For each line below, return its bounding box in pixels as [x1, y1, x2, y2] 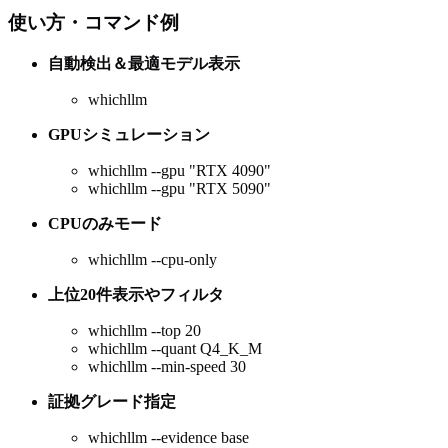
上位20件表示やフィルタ [48, 286, 224, 304]
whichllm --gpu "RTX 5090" [88, 180, 271, 198]
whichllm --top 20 [88, 322, 201, 340]
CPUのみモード [48, 215, 162, 233]
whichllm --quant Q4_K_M [88, 340, 262, 358]
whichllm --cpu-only [88, 251, 217, 269]
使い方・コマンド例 [8, 11, 179, 33]
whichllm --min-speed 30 [88, 358, 246, 376]
